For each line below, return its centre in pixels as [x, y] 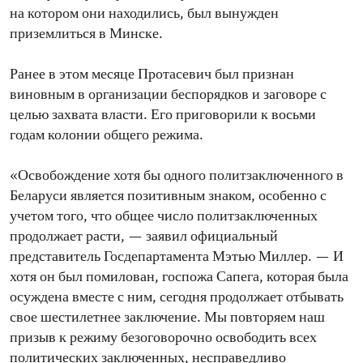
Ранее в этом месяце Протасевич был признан [152, 75]
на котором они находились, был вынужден [144, 15]
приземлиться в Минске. [86, 35]
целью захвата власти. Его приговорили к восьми [163, 116]
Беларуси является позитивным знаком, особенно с [168, 197]
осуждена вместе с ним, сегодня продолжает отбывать [177, 298]
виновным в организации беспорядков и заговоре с [168, 96]
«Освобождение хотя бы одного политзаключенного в [177, 177]
